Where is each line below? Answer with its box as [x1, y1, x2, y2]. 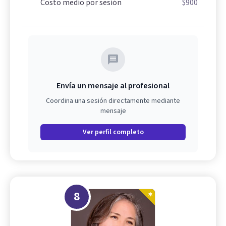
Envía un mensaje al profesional [56, 80, 169, 91]
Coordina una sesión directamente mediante [46, 95, 180, 106]
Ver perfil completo [82, 127, 144, 137]
